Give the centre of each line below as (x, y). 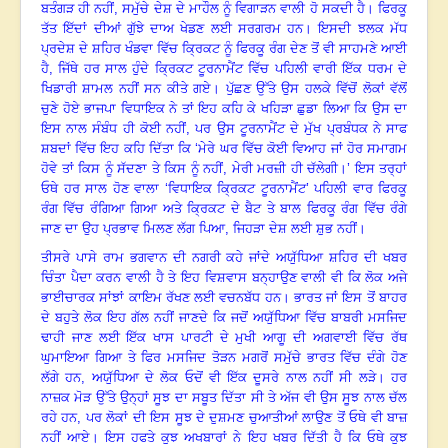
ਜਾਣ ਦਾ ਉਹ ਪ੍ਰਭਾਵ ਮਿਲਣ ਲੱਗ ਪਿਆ (133, 229)
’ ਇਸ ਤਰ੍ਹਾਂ (377, 169)
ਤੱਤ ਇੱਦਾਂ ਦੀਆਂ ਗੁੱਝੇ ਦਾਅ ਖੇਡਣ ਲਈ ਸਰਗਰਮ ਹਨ (172, 29)
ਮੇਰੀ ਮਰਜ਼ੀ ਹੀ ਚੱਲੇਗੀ (284, 169)
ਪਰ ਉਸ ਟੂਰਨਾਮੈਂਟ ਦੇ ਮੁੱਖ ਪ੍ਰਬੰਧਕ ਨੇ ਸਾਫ (301, 129)
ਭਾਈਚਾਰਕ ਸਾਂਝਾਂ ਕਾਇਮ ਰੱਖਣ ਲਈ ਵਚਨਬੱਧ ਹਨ (161, 298)
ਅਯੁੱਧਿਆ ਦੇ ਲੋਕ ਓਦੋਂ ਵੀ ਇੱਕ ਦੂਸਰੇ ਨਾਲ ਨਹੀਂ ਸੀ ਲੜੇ (233, 378)
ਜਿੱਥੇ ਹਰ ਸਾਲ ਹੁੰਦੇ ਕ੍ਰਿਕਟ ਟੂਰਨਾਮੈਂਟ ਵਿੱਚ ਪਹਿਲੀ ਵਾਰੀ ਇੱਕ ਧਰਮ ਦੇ (233, 69)
